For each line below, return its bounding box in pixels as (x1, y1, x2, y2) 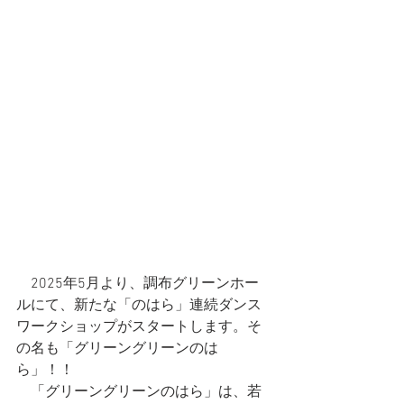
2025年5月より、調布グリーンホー (16, 274, 259, 293)
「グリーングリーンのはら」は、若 (16, 382, 262, 401)
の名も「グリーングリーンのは (16, 339, 218, 358)
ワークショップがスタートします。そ (16, 317, 262, 336)
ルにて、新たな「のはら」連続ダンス (16, 296, 262, 315)
